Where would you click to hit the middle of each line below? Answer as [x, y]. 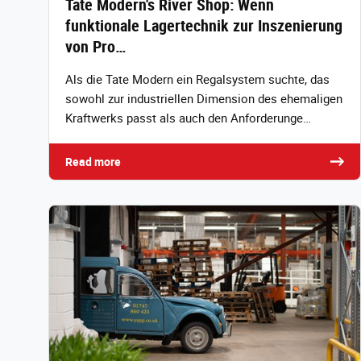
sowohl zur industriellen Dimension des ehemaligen [204, 99]
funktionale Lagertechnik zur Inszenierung [204, 26]
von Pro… [95, 47]
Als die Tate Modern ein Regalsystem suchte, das [197, 79]
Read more [93, 162]
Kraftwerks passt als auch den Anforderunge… [188, 118]
